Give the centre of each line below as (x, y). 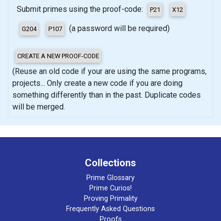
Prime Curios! (110, 188)
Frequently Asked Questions (110, 209)
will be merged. (39, 107)
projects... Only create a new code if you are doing (74, 83)
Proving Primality (110, 198)
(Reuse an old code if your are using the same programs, (110, 71)
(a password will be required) (118, 28)
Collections (110, 163)
